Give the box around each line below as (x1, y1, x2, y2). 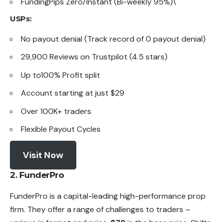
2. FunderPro (10, 169, 64, 180)
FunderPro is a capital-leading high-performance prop (10, 190, 206, 201)
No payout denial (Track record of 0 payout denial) (21, 33, 206, 44)
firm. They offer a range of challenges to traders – (10, 204, 190, 215)
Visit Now (22, 149, 63, 161)
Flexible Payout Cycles (21, 124, 101, 135)
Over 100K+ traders (21, 106, 91, 116)
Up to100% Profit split (21, 69, 100, 80)
